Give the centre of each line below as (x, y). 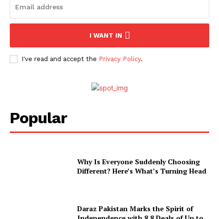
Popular (38, 118)
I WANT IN (106, 36)
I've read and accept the (60, 59)
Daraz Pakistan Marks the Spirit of (135, 209)
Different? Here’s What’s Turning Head (142, 171)
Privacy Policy (120, 59)
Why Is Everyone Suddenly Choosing (139, 162)
